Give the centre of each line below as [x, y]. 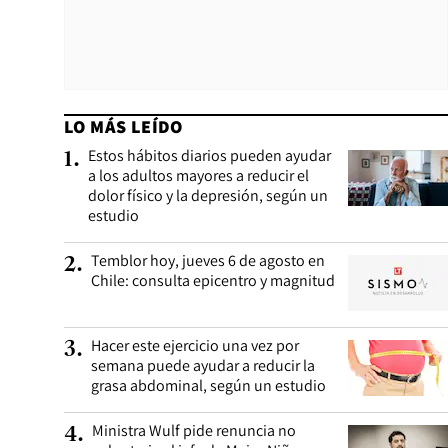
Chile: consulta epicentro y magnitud [213, 280]
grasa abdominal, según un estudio [208, 385]
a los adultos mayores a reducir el [198, 175]
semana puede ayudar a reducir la [203, 365]
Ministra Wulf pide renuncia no [194, 430]
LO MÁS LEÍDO [123, 126]
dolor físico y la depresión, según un [208, 195]
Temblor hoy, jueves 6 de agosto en [208, 260]
